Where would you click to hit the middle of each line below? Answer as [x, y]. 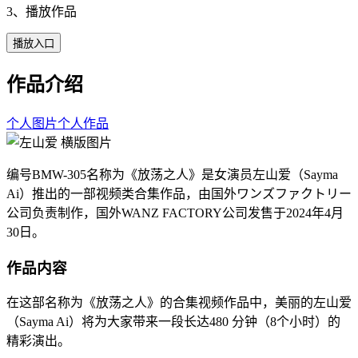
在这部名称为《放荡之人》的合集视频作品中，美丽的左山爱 [179, 303]
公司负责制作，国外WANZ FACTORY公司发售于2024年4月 [175, 213]
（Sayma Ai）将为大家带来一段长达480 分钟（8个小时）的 [173, 322]
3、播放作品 [42, 11]
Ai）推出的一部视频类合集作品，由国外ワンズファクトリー [179, 193]
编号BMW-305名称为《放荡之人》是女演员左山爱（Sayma [172, 174]
